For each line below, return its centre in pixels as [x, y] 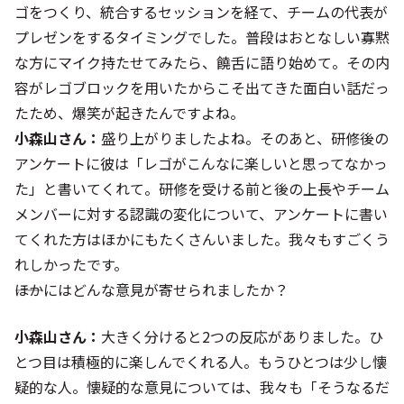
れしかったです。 [71, 264]
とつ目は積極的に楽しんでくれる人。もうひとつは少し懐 [201, 362]
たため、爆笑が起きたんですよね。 [129, 113]
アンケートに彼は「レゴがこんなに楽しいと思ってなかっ [201, 163]
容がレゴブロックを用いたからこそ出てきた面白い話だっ [202, 87]
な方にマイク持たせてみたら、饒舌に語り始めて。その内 [202, 62]
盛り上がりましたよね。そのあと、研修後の [245, 138]
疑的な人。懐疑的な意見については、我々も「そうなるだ [202, 387]
